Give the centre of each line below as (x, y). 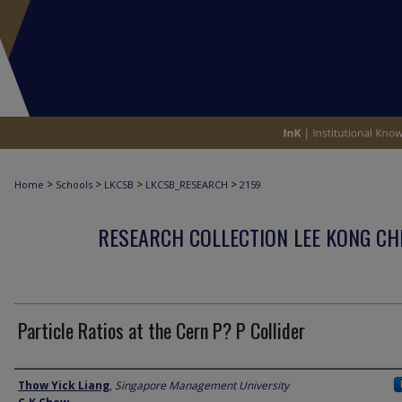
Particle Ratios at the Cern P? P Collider (162, 330)
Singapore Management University (202, 385)
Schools (74, 184)
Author (37, 385)
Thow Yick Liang (64, 385)
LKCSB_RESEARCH (187, 184)
